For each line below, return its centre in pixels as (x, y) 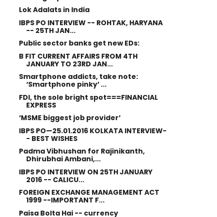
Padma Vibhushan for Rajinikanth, (82, 151)
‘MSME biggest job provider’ (70, 118)
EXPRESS (41, 105)
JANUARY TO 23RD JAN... (69, 64)
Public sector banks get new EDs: (79, 43)
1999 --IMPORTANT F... (65, 200)
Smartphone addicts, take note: (78, 77)
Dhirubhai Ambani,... (63, 159)
